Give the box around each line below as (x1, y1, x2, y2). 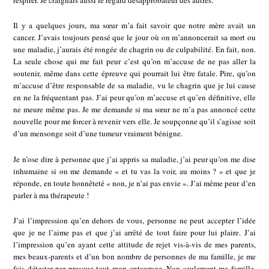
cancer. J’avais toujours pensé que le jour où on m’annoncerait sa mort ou (13, 32, 256, 43)
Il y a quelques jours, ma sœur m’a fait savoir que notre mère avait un (13, 20, 256, 31)
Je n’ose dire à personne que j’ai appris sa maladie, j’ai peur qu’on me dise (13, 153, 256, 165)
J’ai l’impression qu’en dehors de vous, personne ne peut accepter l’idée (13, 215, 256, 226)
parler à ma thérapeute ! (13, 189, 89, 201)
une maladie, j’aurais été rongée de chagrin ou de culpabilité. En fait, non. (13, 44, 256, 55)
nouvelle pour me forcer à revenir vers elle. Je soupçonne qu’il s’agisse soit (13, 116, 256, 127)
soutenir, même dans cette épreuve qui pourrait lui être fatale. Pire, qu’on (13, 68, 256, 79)
